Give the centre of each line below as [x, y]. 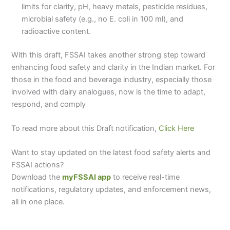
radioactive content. [56, 31]
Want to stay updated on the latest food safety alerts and [111, 153]
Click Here [177, 129]
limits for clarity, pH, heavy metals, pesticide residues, [115, 6]
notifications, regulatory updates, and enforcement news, [111, 190]
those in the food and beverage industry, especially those [112, 79]
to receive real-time [146, 177]
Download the [37, 177]
